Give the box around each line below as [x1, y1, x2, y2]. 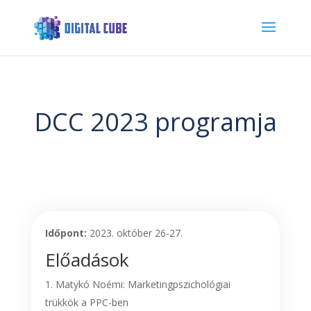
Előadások [44, 247, 129, 272]
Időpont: [44, 226, 87, 239]
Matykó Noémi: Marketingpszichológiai [55, 278, 230, 291]
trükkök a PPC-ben [44, 296, 128, 309]
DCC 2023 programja [33, 105, 277, 139]
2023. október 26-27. [86, 226, 183, 239]
